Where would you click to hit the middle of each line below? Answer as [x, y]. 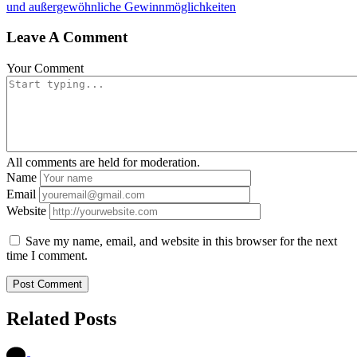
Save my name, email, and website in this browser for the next [181, 241]
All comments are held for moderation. [103, 162]
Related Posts [61, 318]
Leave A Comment [67, 37]
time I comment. [47, 255]
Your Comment [45, 68]
